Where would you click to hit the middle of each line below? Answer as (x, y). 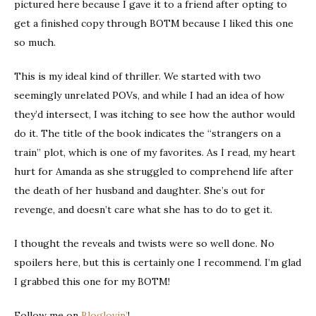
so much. (35, 42)
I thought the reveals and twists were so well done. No (144, 243)
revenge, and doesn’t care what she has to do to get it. (143, 209)
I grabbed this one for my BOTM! (92, 281)
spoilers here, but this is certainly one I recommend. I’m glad (158, 262)
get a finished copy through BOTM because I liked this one (154, 23)
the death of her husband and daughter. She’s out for (140, 190)
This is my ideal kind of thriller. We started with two (138, 76)
